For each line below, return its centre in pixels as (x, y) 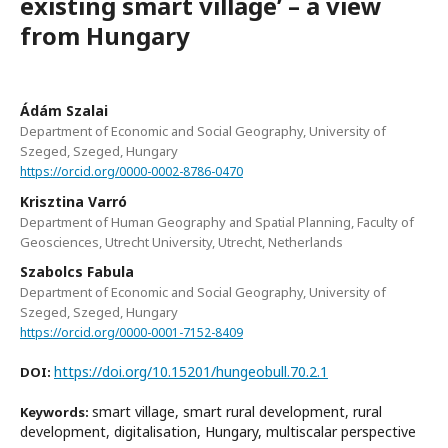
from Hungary (105, 35)
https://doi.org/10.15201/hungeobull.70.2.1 (191, 372)
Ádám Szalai (64, 110)
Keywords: (56, 412)
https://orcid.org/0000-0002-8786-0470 (131, 171)
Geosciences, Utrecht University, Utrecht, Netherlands (181, 241)
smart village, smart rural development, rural (237, 412)
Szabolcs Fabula (77, 271)
